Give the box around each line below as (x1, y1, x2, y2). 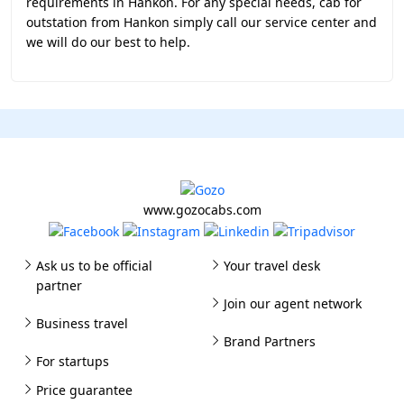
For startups (36, 352, 109, 370)
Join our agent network (224, 294, 362, 312)
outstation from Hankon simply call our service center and (26, 14, 377, 31)
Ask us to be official (36, 256, 152, 274)
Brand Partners (224, 332, 316, 350)
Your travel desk (224, 256, 320, 274)
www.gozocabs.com (142, 201, 262, 219)
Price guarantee (36, 381, 133, 399)
